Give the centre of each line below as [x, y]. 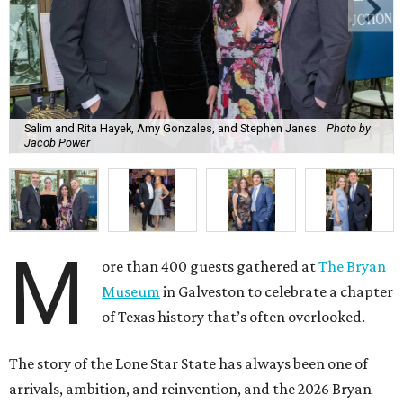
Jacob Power [57, 143]
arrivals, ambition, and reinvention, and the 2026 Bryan [190, 388]
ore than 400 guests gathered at [210, 266]
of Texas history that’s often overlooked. [234, 316]
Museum [131, 291]
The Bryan [353, 266]
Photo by [349, 129]
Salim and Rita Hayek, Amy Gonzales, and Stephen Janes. [172, 129]
